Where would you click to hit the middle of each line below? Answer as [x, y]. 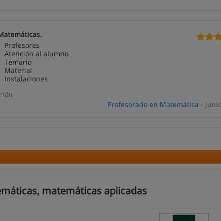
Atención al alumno [37, 54]
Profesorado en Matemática [153, 104]
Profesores [22, 45]
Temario [18, 62]
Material [18, 70]
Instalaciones [26, 79]
